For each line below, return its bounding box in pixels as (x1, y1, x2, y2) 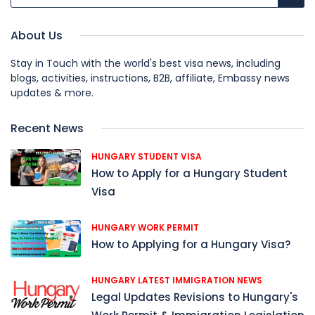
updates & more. (11, 86, 94, 101)
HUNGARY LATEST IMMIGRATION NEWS (91, 274, 262, 287)
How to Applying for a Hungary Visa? (91, 237, 290, 252)
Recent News (11, 120, 84, 137)
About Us (11, 27, 63, 44)
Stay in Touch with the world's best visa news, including (11, 56, 281, 71)
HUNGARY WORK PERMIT (91, 221, 199, 234)
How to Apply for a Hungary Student (91, 166, 288, 181)
